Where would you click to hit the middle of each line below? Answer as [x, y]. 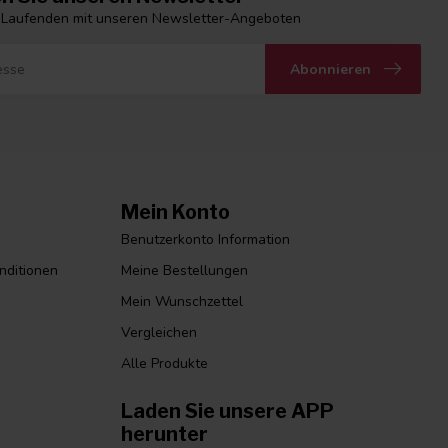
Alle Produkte [164, 364]
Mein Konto [175, 212]
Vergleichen [159, 333]
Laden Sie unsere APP [227, 411]
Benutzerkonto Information [205, 240]
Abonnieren [330, 69]
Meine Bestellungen [184, 271]
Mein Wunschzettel [182, 302]
